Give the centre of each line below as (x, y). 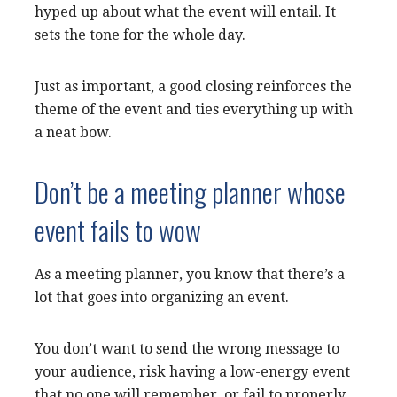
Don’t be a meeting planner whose (190, 191)
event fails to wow (118, 229)
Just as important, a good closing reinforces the (193, 86)
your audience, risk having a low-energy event (192, 371)
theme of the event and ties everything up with (194, 109)
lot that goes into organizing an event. (163, 297)
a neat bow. (73, 132)
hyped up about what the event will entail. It (185, 12)
